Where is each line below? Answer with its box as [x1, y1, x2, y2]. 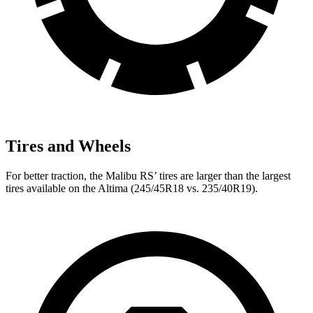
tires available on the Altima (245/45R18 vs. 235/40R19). [6, 182, 258, 194]
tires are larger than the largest [156, 169, 291, 182]
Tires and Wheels [6, 136, 131, 155]
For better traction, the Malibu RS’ [6, 169, 156, 182]
